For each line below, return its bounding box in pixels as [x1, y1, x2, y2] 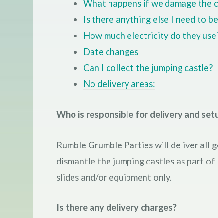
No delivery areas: [83, 78, 155, 90]
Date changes [83, 46, 138, 57]
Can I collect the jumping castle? [83, 62, 213, 73]
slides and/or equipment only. [56, 171, 172, 182]
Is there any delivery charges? [56, 202, 177, 213]
